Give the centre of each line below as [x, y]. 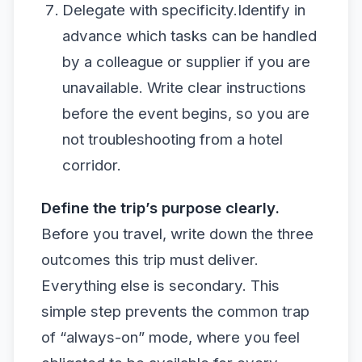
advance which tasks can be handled [189, 36]
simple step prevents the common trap [175, 312]
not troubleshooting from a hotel [172, 139]
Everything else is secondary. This [160, 286]
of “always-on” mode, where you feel [170, 338]
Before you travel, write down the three [177, 234]
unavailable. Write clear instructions [184, 88]
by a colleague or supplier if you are [186, 62]
